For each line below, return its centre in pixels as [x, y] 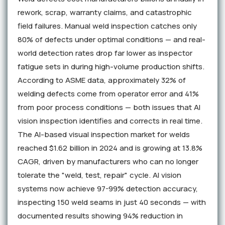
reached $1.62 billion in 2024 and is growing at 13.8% [110, 148]
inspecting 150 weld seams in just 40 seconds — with [112, 202]
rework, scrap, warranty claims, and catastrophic [105, 13]
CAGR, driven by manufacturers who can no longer [108, 162]
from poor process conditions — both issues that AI [109, 107]
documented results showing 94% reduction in [100, 216]
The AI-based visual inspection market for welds [104, 135]
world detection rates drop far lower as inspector [105, 53]
